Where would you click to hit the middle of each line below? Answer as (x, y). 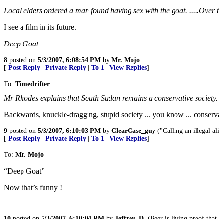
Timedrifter (33, 84)
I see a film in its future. (40, 27)
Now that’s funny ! (33, 187)
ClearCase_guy (133, 131)
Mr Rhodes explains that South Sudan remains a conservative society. (111, 98)
